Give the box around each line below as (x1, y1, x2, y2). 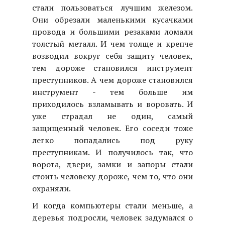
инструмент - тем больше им (32, 86, 193, 97)
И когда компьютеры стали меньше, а (32, 199, 193, 211)
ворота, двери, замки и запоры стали (32, 158, 193, 170)
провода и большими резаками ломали (32, 26, 193, 37)
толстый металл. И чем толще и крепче (32, 38, 193, 49)
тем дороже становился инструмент (32, 62, 193, 73)
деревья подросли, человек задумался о (32, 211, 193, 223)
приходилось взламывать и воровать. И (32, 98, 193, 109)
